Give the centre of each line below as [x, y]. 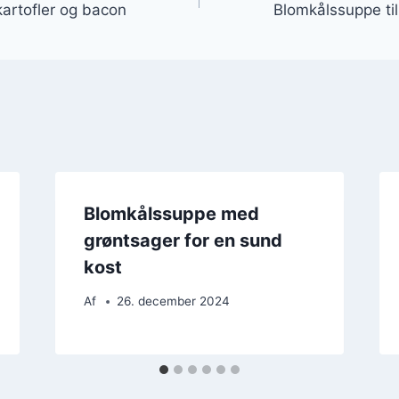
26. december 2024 [173, 301]
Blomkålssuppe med [171, 213]
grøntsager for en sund [183, 240]
